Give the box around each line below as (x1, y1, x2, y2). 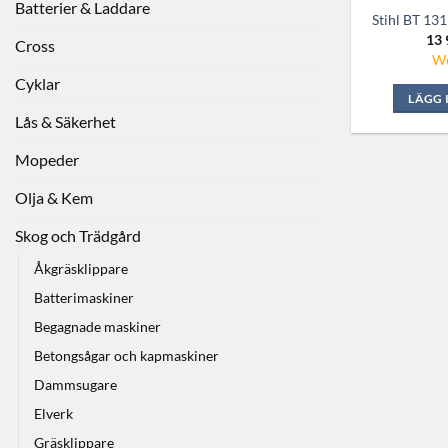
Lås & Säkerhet (15, 111, 116, 131)
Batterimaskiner (34, 288, 134, 306)
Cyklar (15, 73, 60, 93)
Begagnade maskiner (34, 317, 161, 335)
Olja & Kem (15, 187, 93, 207)
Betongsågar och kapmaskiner (34, 346, 219, 364)
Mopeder (15, 149, 79, 169)
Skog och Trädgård (15, 225, 141, 245)
